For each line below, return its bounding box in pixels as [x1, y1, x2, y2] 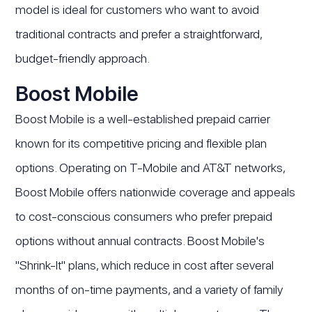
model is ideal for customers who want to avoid [15, 1, 260, 17]
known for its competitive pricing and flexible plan [15, 135, 267, 150]
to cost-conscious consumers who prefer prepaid [15, 208, 273, 224]
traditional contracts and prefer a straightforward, [15, 26, 263, 41]
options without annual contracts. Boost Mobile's [15, 233, 265, 248]
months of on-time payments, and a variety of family [15, 281, 283, 297]
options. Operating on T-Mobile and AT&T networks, [15, 159, 286, 175]
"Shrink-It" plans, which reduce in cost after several [15, 257, 274, 272]
